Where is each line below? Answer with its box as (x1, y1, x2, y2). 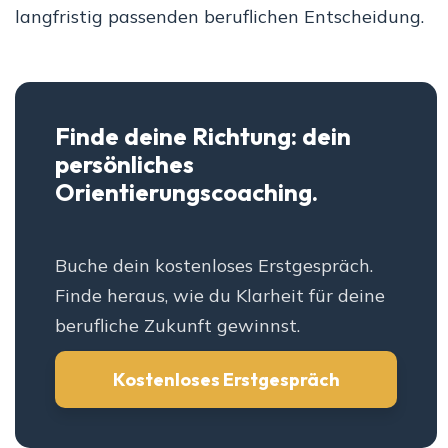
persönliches (55, 149, 194, 180)
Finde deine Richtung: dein (55, 121, 351, 152)
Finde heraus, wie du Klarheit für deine (55, 284, 385, 308)
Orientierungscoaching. (55, 177, 318, 208)
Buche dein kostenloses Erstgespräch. (55, 254, 373, 278)
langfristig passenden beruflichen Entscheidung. (15, 5, 424, 29)
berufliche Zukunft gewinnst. (55, 314, 300, 338)
